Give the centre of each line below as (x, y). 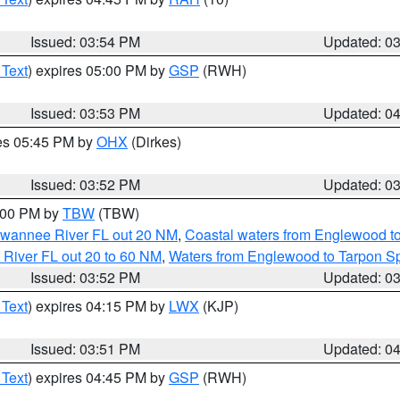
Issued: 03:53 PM (86, 113)
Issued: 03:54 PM (86, 42)
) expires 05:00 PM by (98, 70)
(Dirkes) (154, 142)
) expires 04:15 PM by (98, 306)
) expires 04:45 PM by (98, 377)
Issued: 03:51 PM (86, 349)
